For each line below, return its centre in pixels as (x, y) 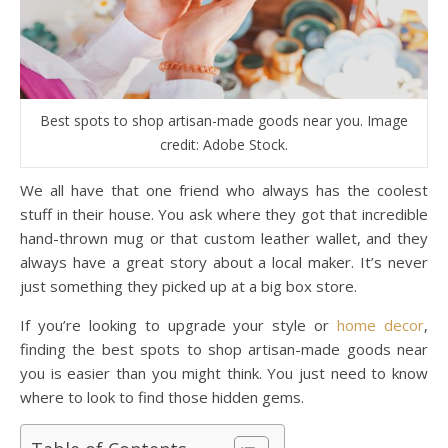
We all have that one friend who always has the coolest (27, 189)
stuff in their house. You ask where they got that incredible (224, 213)
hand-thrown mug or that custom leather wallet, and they (224, 237)
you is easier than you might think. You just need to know (224, 372)
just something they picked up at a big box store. (188, 285)
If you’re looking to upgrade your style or (179, 324)
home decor (381, 324)
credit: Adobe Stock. (224, 144)
